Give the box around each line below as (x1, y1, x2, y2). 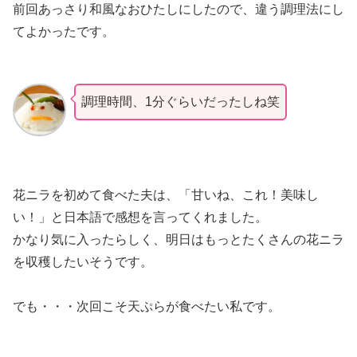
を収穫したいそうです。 (13, 255, 153, 269)
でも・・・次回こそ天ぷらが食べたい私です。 (13, 300, 280, 314)
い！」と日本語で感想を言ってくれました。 (13, 210, 268, 225)
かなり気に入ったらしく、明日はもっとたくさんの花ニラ (13, 233, 344, 247)
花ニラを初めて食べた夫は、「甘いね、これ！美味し (13, 188, 319, 202)
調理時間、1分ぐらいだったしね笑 (80, 94, 280, 108)
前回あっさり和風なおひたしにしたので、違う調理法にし (13, 2, 344, 16)
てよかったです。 (13, 24, 115, 38)
